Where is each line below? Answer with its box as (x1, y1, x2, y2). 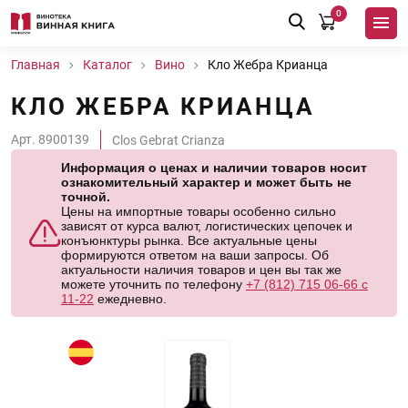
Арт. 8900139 (11, 132, 89, 147)
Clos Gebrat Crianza (112, 132, 225, 148)
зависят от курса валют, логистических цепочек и (61, 219, 352, 233)
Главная (11, 57, 60, 72)
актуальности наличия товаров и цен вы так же (61, 262, 342, 277)
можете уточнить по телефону (61, 277, 246, 291)
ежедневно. (94, 291, 167, 306)
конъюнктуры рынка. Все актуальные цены (61, 233, 317, 248)
